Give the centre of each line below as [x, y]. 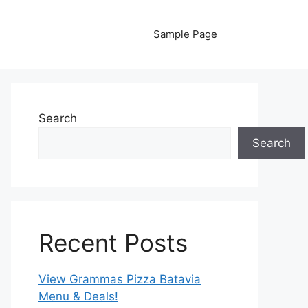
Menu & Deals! [78, 296]
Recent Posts [113, 243]
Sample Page [185, 34]
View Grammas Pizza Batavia [120, 279]
